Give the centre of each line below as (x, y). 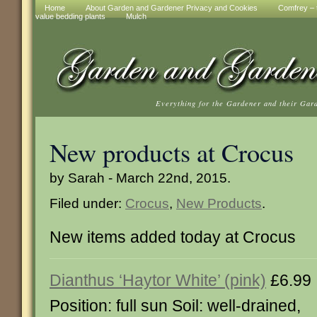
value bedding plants (70, 16)
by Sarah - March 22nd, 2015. (140, 178)
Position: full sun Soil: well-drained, (175, 306)
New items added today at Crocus (173, 237)
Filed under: (87, 203)
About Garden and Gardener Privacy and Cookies (172, 8)
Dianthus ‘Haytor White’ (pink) (158, 280)
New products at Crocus (172, 152)
